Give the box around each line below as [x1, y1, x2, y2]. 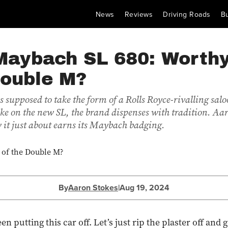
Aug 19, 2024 [120, 182, 169, 193]
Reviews [124, 9, 153, 19]
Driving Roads [163, 9, 211, 19]
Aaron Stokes [68, 182, 118, 193]
